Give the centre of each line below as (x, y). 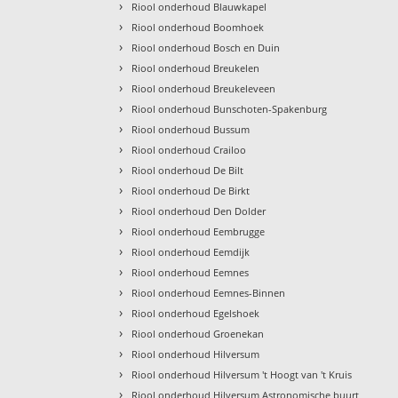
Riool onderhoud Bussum (191, 129)
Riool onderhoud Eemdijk (191, 251)
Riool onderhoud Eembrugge (199, 231)
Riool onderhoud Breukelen (196, 68)
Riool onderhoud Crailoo (189, 149)
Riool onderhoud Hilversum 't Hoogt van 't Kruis (242, 374)
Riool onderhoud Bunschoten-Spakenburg (230, 108)
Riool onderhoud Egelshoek (196, 313)
